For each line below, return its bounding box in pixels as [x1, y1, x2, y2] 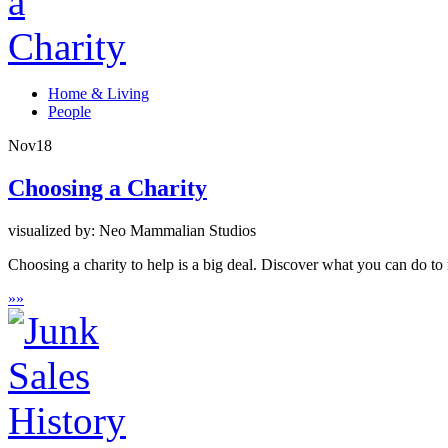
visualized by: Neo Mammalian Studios [8, 222, 256, 240]
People [48, 103, 91, 121]
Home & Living [48, 85, 149, 103]
